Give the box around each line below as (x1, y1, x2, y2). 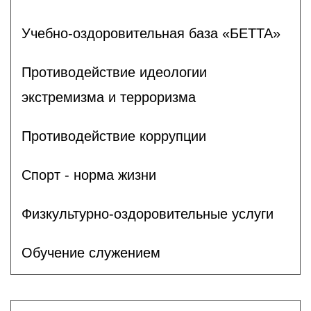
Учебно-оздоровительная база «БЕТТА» (22, 25, 280, 41)
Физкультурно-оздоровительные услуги (22, 205, 274, 221)
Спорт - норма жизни (22, 167, 156, 183)
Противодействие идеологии (22, 64, 207, 80)
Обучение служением (22, 244, 160, 260)
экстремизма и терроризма (22, 89, 196, 105)
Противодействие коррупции (22, 128, 206, 144)
